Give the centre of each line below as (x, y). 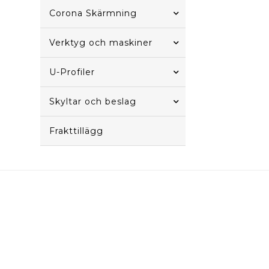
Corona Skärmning (93, 13)
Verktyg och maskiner (101, 43)
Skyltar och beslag (93, 101)
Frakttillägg (77, 131)
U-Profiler (72, 72)
